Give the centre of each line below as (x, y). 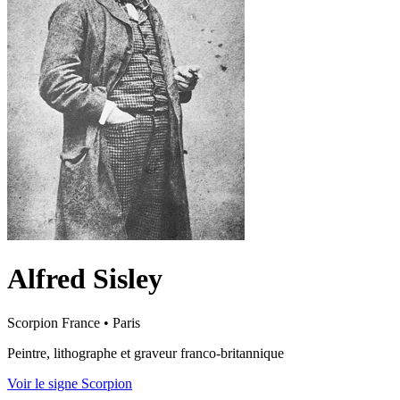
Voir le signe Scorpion (70, 383)
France (81, 322)
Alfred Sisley (85, 279)
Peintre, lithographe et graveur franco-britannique (146, 353)
